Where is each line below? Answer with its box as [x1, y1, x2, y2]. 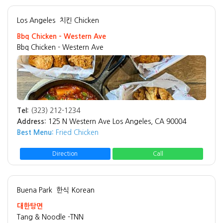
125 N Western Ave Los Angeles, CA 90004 [48, 117, 186, 125]
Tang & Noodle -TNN [17, 213, 84, 221]
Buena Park [17, 186, 52, 194]
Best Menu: [17, 128, 54, 136]
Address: [17, 117, 46, 125]
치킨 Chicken [59, 16, 99, 24]
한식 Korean [56, 186, 95, 194]
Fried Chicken [54, 128, 99, 136]
